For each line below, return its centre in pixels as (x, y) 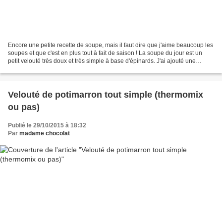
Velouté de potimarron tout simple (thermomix (106, 95)
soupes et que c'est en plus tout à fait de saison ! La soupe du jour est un (105, 53)
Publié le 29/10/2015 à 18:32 (47, 126)
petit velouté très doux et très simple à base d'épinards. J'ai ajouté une (102, 61)
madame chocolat (45, 134)
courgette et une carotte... (42, 69)
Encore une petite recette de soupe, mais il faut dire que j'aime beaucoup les (111, 45)
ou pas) (24, 107)
